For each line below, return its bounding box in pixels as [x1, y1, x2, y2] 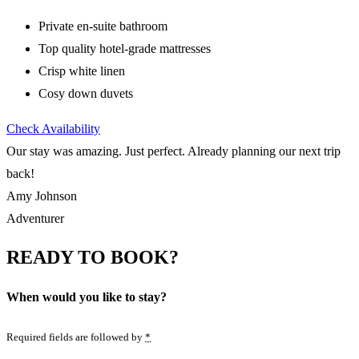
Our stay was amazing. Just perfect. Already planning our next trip [6, 144, 341, 159]
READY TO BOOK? [6, 247, 179, 268]
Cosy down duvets [38, 87, 133, 101]
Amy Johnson [6, 189, 77, 204]
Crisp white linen [38, 64, 125, 79]
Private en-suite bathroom [38, 19, 167, 34]
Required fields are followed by [6, 330, 145, 343]
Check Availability [6, 122, 100, 136]
